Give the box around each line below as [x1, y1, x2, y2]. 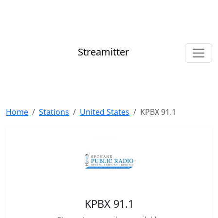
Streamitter [78, 45, 129, 59]
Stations [39, 107, 69, 117]
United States [80, 107, 129, 117]
